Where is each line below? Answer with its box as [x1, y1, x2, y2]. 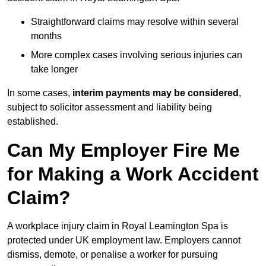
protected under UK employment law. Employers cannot [7, 235, 240, 246]
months [31, 31, 62, 42]
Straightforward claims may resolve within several [31, 17, 239, 27]
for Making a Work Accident [7, 163, 259, 185]
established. [7, 116, 58, 127]
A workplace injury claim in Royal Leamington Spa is [7, 221, 228, 232]
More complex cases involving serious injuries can [31, 50, 242, 61]
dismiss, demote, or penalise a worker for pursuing [7, 249, 218, 260]
